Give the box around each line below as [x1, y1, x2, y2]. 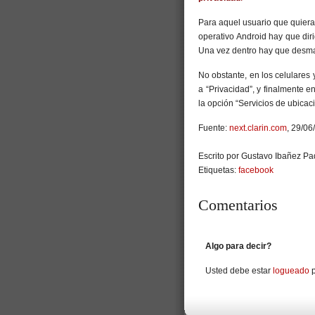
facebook [238, 165, 274, 175]
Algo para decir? [205, 240, 271, 251]
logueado [273, 265, 309, 276]
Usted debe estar [205, 265, 273, 276]
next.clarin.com [229, 122, 287, 133]
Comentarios [198, 195, 278, 214]
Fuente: [198, 122, 229, 133]
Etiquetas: [198, 165, 238, 175]
